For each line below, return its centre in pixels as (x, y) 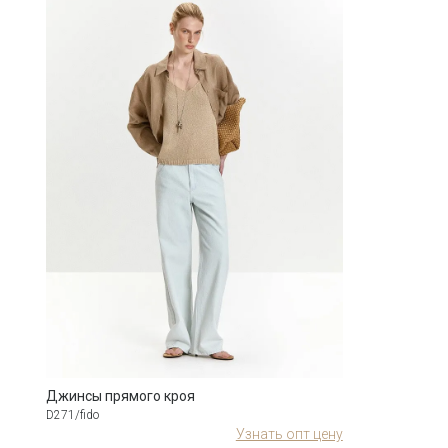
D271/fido (72, 414)
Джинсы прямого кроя (120, 395)
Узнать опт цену (289, 433)
